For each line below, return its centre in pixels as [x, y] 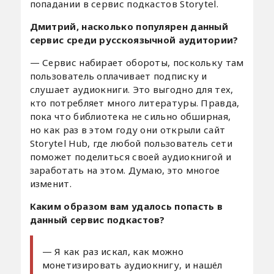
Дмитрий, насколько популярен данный [129, 26]
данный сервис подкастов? [97, 219]
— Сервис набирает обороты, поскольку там [137, 62]
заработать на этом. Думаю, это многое [125, 170]
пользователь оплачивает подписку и [118, 76]
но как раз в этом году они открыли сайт [128, 129]
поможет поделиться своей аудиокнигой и [130, 156]
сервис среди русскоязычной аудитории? [134, 39]
